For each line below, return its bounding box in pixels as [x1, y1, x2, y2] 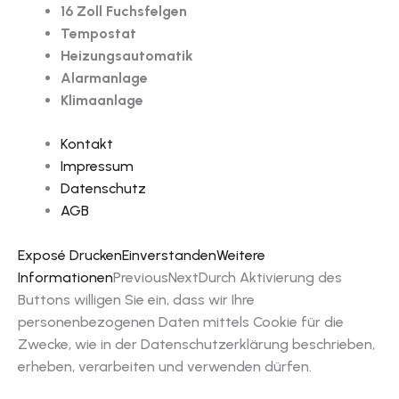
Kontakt [61, 134, 113, 152]
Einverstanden [122, 247, 216, 265]
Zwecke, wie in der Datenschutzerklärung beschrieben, [18, 336, 375, 354]
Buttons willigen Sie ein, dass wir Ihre [18, 291, 255, 309]
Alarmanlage [61, 69, 148, 86]
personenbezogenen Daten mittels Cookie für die [18, 313, 344, 331]
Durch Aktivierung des [199, 269, 342, 287]
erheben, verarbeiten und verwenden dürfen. [18, 358, 312, 376]
